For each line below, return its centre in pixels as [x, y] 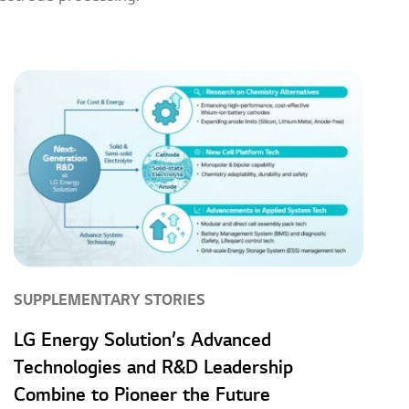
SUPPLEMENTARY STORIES [110, 301]
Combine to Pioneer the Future [142, 396]
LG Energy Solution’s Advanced [143, 341]
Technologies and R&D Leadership [154, 368]
